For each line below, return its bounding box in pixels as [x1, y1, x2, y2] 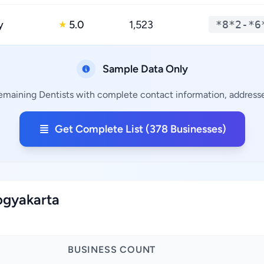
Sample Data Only [102, 62, 188, 75]
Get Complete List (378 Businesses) [54, 123, 226, 136]
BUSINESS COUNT [68, 244, 156, 255]
